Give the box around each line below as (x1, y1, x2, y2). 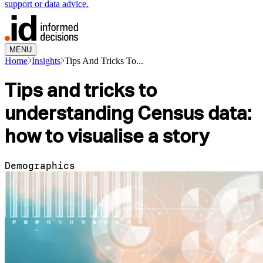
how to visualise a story (5, 124, 209, 148)
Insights (32, 55, 60, 66)
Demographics (5, 160, 75, 171)
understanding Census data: (5, 102, 251, 125)
